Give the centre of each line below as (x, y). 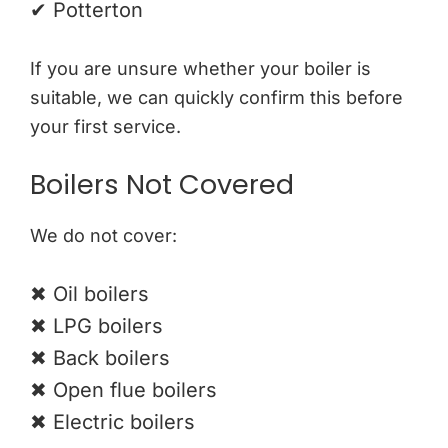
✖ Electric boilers (112, 421)
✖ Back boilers (100, 357)
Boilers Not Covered (162, 184)
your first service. (105, 126)
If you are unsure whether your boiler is (200, 68)
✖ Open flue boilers (123, 389)
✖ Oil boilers (89, 293)
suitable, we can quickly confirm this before (216, 97)
